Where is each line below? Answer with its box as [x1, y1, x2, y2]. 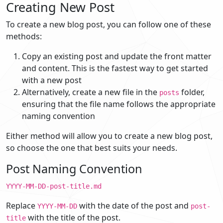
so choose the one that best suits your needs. [6, 142, 177, 153]
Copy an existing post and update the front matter [22, 50, 212, 62]
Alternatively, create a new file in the [22, 86, 159, 98]
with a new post [22, 74, 82, 86]
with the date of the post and [77, 200, 191, 211]
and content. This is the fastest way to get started [22, 62, 208, 74]
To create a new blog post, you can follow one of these [6, 18, 211, 30]
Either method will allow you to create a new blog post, [6, 130, 213, 141]
